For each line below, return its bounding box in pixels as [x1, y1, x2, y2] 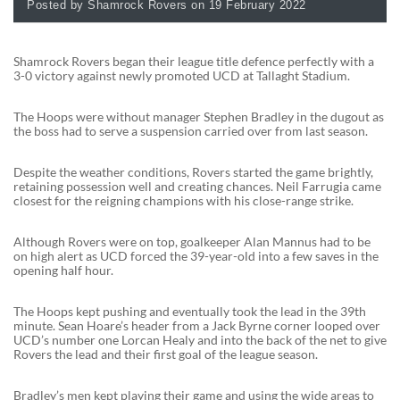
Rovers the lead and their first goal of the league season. [13, 346, 318, 362]
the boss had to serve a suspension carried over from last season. [13, 122, 368, 138]
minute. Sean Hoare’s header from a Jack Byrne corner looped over [13, 317, 380, 333]
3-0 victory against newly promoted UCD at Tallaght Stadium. [13, 67, 350, 83]
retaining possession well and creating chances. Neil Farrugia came [13, 178, 381, 194]
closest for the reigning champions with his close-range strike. [13, 192, 354, 208]
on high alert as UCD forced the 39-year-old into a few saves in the [13, 247, 379, 263]
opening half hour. [13, 262, 113, 278]
